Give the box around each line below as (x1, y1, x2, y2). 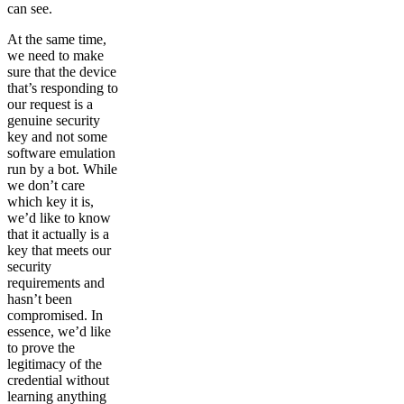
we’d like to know (7, 210, 111, 226)
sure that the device (7, 64, 116, 80)
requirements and (7, 275, 105, 291)
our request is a (7, 96, 93, 113)
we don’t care (7, 178, 85, 194)
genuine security (7, 113, 100, 129)
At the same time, (7, 32, 106, 48)
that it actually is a (7, 226, 109, 243)
